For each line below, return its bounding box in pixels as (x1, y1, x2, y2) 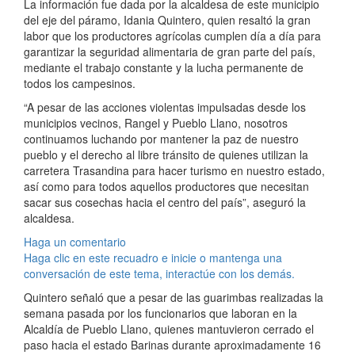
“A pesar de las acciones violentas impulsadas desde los (24, 99, 306, 116)
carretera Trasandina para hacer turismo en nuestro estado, (24, 162, 325, 179)
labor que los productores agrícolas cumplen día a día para (24, 28, 321, 44)
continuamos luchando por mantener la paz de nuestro (24, 131, 299, 147)
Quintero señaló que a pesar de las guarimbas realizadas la (24, 289, 323, 306)
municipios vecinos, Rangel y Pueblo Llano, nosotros (24, 115, 288, 132)
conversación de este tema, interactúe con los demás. (24, 265, 295, 282)
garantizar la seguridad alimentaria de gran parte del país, (24, 44, 315, 60)
